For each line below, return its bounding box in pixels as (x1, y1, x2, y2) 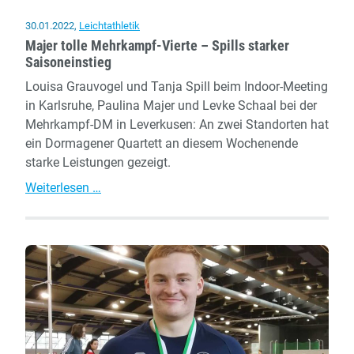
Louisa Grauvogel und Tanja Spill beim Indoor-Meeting (25, 78, 328, 94)
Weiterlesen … (25, 179, 101, 195)
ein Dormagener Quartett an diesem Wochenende (25, 135, 298, 151)
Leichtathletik (79, 19, 140, 32)
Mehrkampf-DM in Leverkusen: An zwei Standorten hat (25, 116, 329, 132)
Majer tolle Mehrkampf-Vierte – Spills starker (25, 37, 289, 54)
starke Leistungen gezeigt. (25, 154, 171, 170)
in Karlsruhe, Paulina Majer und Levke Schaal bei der (25, 97, 317, 113)
